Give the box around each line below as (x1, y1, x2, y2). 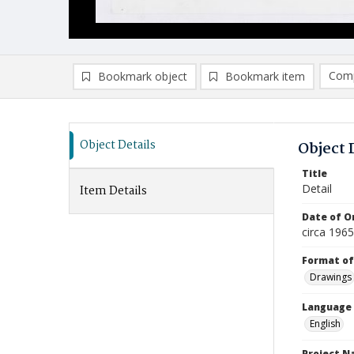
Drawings (310, 270, 352, 284)
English (310, 317, 341, 330)
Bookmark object (98, 69, 187, 84)
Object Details (80, 136, 156, 155)
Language (302, 300, 352, 314)
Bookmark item (225, 69, 305, 84)
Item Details (80, 182, 147, 201)
